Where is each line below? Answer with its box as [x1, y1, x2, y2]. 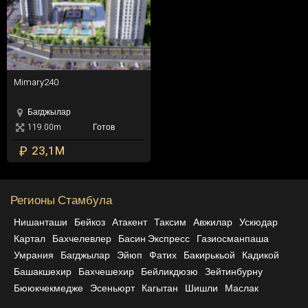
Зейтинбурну [205, 265, 263, 280]
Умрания [14, 248, 54, 263]
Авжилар [193, 215, 232, 230]
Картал [14, 232, 45, 247]
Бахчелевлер [52, 232, 111, 247]
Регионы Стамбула [10, 192, 112, 210]
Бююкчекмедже [14, 281, 83, 296]
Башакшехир [14, 265, 71, 280]
